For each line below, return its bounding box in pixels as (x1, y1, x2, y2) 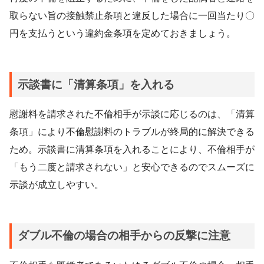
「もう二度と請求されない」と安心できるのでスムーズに (9, 161, 255, 172)
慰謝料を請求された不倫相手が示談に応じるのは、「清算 (9, 108, 255, 119)
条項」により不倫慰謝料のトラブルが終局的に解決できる (9, 126, 255, 137)
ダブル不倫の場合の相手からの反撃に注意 (17, 229, 230, 242)
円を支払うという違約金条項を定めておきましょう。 (9, 28, 236, 39)
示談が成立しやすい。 (9, 179, 104, 190)
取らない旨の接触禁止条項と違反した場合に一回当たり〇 (9, 11, 255, 21)
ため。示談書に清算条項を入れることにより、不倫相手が (9, 144, 255, 154)
